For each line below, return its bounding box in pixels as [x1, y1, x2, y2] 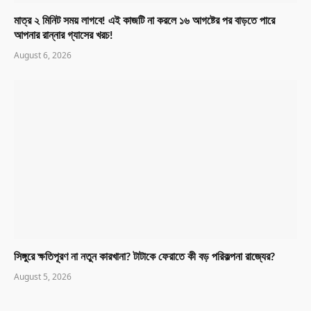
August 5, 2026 [14, 271, 72, 283]
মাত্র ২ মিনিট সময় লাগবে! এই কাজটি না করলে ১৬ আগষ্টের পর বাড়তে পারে [14, 15, 275, 26]
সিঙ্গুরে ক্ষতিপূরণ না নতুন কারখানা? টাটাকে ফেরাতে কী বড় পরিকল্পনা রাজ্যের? [14, 251, 275, 263]
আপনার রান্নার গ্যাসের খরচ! [14, 29, 113, 41]
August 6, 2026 [14, 49, 72, 61]
